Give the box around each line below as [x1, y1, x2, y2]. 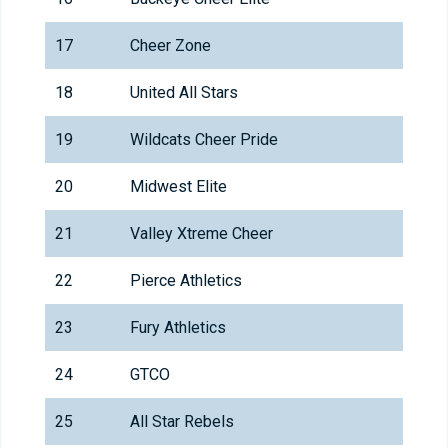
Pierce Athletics [130, 271, 242, 291]
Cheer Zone [130, 36, 211, 56]
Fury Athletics [130, 318, 226, 338]
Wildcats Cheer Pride [130, 130, 278, 150]
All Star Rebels [130, 412, 234, 432]
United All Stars [130, 83, 238, 103]
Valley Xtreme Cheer [130, 224, 273, 244]
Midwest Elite [130, 177, 227, 197]
